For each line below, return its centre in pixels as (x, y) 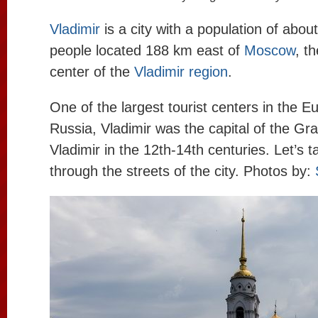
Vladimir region (181, 72)
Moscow (270, 50)
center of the (92, 72)
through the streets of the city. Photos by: (182, 171)
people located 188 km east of (147, 50)
